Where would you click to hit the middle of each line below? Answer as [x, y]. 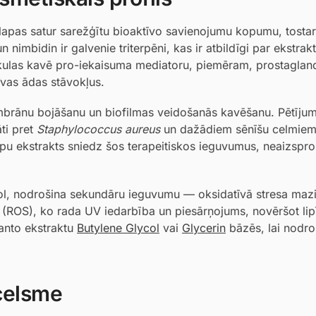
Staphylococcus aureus [98, 129]
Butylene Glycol [118, 227]
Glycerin [204, 227]
